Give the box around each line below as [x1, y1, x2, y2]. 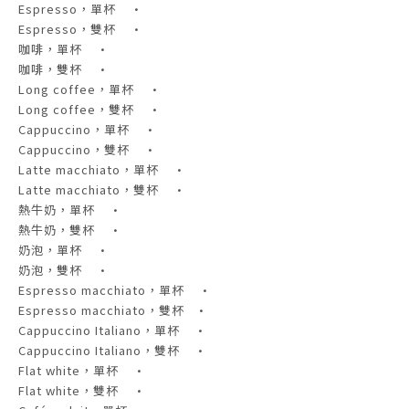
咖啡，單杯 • [18, 40, 110, 58]
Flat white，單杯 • [18, 362, 146, 380]
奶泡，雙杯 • [18, 261, 110, 279]
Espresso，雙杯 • [18, 20, 143, 38]
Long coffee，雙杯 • [18, 100, 162, 119]
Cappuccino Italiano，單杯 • [18, 321, 207, 340]
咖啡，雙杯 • [18, 60, 110, 79]
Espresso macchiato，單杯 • [18, 281, 212, 299]
